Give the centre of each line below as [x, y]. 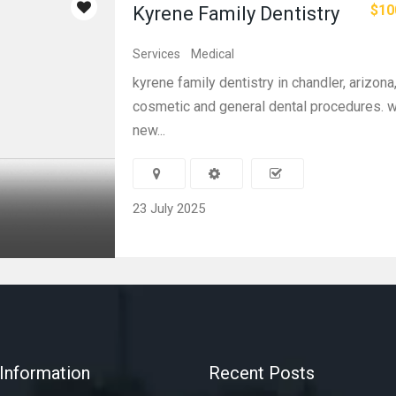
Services [156, 54]
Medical [213, 54]
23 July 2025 [169, 209]
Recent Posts [262, 373]
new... [149, 130]
